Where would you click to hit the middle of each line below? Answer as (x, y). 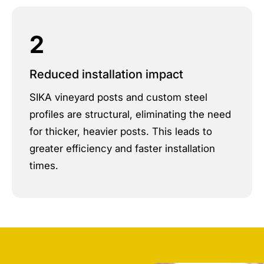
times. (44, 166)
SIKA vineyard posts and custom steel (118, 97)
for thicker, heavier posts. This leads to (121, 131)
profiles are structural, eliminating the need (130, 114)
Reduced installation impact (106, 74)
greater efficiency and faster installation (122, 148)
